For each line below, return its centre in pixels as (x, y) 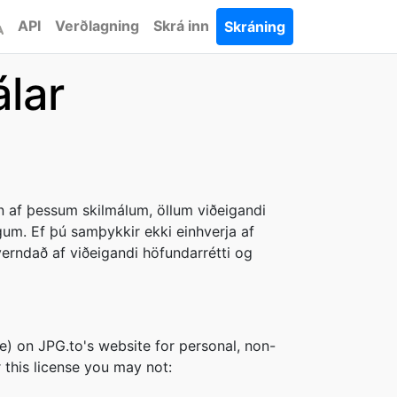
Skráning (255, 27)
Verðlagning (97, 26)
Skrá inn (181, 26)
